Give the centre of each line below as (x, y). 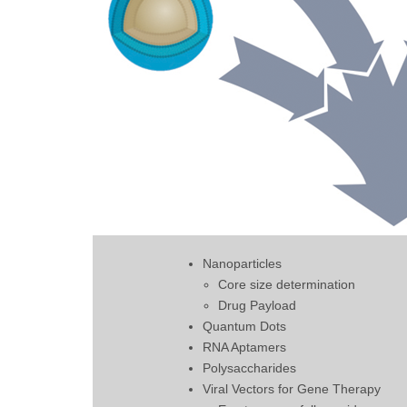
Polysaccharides (249, 368)
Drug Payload (257, 306)
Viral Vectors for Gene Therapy (292, 389)
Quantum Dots (244, 327)
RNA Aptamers (244, 347)
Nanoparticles (242, 264)
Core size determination (287, 285)
